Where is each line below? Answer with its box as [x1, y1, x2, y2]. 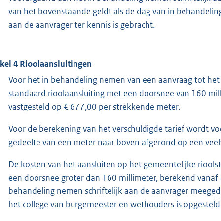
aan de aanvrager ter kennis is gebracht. [8, 19, 155, 30]
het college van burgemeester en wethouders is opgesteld [8, 198, 220, 210]
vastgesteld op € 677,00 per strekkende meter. [8, 101, 180, 112]
